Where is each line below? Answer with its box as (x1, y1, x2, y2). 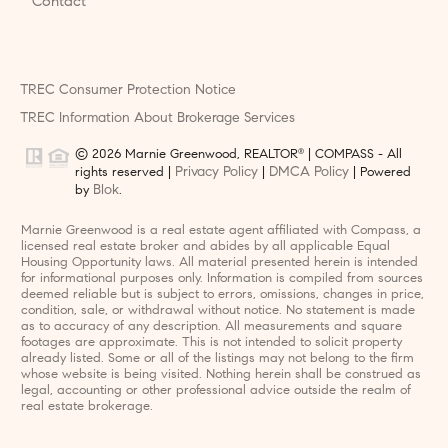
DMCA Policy (269, 161, 349, 180)
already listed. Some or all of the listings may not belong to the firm (20, 349, 414, 366)
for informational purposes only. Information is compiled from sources (20, 269, 423, 286)
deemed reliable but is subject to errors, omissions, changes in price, (20, 285, 424, 302)
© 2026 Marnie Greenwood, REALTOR (75, 145, 298, 162)
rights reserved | (75, 163, 175, 180)
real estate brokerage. (20, 397, 153, 414)
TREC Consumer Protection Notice (20, 79, 236, 98)
